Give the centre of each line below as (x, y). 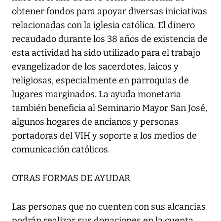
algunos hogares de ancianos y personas (95, 122)
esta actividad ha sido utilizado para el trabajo (106, 53)
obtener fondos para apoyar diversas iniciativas (110, 12)
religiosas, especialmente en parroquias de (100, 81)
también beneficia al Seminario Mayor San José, (110, 108)
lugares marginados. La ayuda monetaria (96, 94)
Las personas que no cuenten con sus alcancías (109, 207)
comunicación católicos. (61, 150)
